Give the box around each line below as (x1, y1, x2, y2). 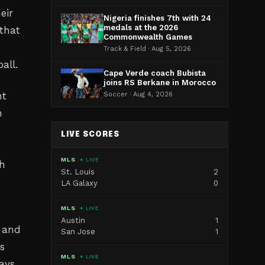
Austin (61, 216, 85, 225)
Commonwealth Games (104, 33, 192, 41)
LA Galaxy (61, 179, 98, 188)
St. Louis (61, 167, 95, 176)
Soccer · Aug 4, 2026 (104, 91, 173, 98)
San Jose (61, 227, 95, 236)
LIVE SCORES (61, 131, 120, 138)
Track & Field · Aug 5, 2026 (104, 45, 191, 53)
